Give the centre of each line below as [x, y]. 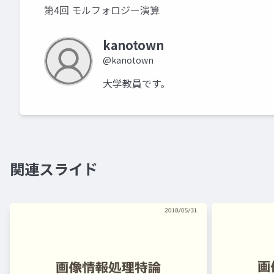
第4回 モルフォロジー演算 [102, 10]
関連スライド [54, 168]
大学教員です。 [136, 83]
